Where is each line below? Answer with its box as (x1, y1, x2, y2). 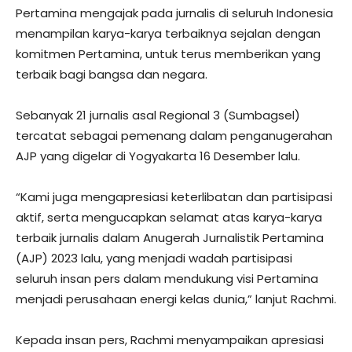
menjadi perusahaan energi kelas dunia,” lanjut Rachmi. (16, 291, 336, 307)
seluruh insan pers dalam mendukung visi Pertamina (16, 270, 318, 287)
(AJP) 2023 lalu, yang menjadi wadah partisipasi (16, 250, 292, 266)
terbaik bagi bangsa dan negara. (16, 66, 207, 82)
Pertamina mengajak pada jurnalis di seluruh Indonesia (16, 5, 333, 21)
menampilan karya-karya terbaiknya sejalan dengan (16, 25, 321, 42)
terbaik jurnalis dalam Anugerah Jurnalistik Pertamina (16, 229, 324, 246)
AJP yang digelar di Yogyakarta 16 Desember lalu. (16, 148, 300, 164)
